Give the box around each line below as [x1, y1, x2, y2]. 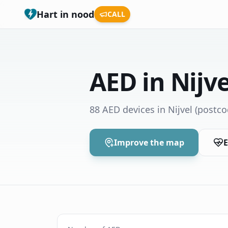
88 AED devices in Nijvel [90, 103, 192, 116]
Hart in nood [37, 8, 94, 20]
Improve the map [114, 137, 184, 148]
